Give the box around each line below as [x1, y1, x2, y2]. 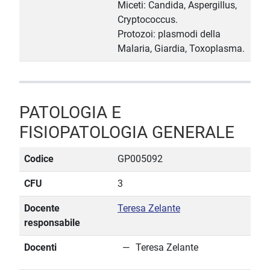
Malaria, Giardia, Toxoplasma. [118, 43, 245, 55]
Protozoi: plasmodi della [118, 28, 221, 40]
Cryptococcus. [118, 14, 178, 26]
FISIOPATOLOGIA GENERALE [19, 122, 234, 143]
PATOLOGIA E [19, 102, 121, 123]
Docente [24, 202, 60, 215]
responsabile [24, 217, 80, 229]
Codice [24, 153, 54, 165]
